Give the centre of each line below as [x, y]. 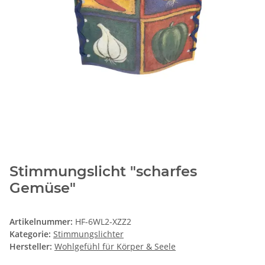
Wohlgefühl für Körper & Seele [115, 247]
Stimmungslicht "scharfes [103, 172]
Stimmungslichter [88, 234]
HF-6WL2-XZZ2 [103, 222]
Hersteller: [31, 247]
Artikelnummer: [42, 222]
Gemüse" [43, 188]
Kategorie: [31, 234]
